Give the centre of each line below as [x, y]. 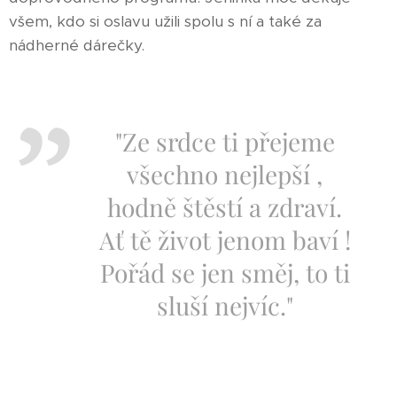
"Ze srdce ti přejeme [225, 141]
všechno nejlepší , [225, 174]
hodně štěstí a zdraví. [225, 207]
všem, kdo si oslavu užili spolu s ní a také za [165, 21]
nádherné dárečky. [77, 45]
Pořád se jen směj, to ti [225, 272]
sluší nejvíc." [225, 305]
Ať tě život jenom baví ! [225, 240]
